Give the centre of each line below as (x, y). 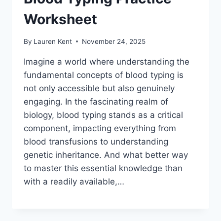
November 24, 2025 (114, 41)
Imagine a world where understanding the (107, 61)
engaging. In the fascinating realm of (96, 101)
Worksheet (60, 19)
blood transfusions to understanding (96, 141)
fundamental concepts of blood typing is (104, 75)
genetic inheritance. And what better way (106, 155)
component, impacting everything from (100, 128)
